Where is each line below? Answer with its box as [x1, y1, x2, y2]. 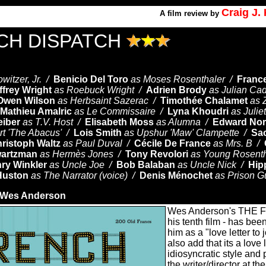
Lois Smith [74, 128, 122, 138]
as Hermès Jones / [40, 149, 125, 159]
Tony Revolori [125, 149, 188, 159]
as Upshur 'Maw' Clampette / [124, 128, 251, 138]
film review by [167, 9, 219, 18]
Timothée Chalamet [160, 96, 248, 106]
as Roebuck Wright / [54, 85, 146, 95]
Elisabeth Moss [85, 117, 154, 127]
